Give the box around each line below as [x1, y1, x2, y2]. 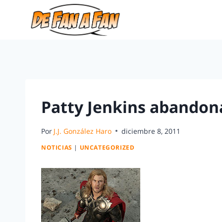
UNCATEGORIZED [79, 143, 135, 152]
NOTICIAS [41, 143, 72, 152]
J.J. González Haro [54, 126, 112, 136]
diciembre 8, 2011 [121, 126, 181, 136]
